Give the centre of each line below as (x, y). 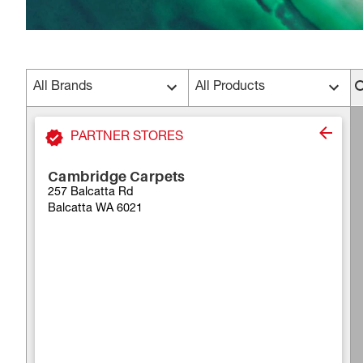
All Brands (63, 88)
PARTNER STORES (127, 137)
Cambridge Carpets (117, 176)
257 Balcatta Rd (91, 192)
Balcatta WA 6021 (95, 209)
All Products (230, 88)
